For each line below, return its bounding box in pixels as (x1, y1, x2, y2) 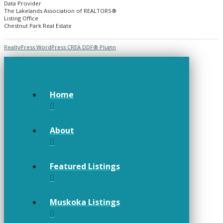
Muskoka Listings (50, 196, 120, 208)
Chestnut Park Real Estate (4, 22, 72, 30)
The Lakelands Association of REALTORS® (4, 7, 116, 15)
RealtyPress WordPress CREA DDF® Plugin (4, 43, 116, 51)
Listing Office (4, 14, 38, 22)
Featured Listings (50, 160, 120, 172)
